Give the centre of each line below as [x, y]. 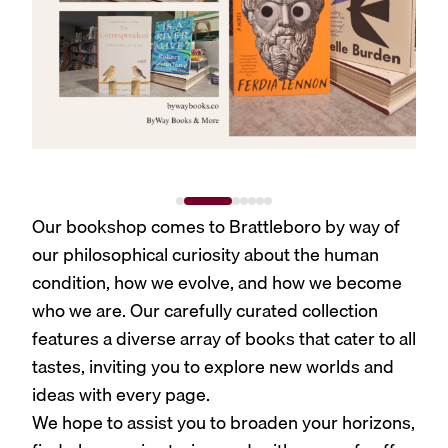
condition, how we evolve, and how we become [217, 283]
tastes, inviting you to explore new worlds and [213, 367]
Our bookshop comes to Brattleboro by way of [216, 227]
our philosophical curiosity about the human [205, 255]
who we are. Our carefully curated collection [205, 311]
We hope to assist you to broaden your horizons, [223, 423]
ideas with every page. [121, 395]
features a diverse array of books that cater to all [224, 339]
